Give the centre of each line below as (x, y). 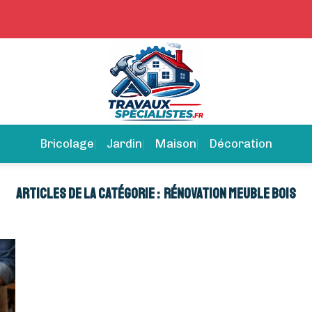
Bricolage (67, 143)
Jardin (124, 143)
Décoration (241, 143)
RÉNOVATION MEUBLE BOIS (230, 194)
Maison (175, 143)
